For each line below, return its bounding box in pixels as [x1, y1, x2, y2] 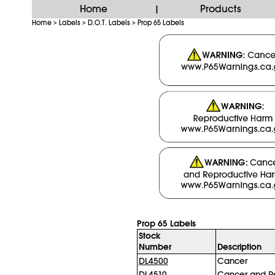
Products [199, 3, 241, 15]
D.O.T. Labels [88, 18, 130, 27]
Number [138, 241, 171, 252]
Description [217, 241, 261, 252]
